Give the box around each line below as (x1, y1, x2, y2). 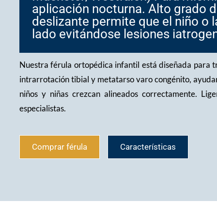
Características (120, 142, 176, 152)
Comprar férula (32, 142, 87, 152)
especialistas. (19, 103, 66, 114)
